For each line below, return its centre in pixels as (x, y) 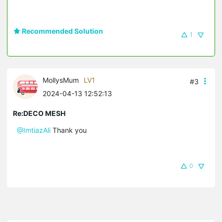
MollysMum (61, 80)
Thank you (70, 130)
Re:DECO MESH (39, 113)
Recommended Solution (62, 31)
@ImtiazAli (34, 130)
